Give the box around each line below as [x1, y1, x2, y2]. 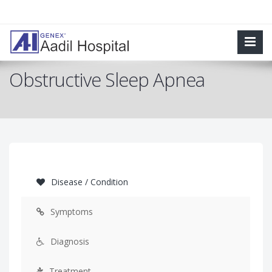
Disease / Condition [49, 176, 128, 188]
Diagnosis [48, 236, 89, 247]
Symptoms [48, 206, 93, 217]
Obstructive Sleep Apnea [9, 67, 205, 92]
